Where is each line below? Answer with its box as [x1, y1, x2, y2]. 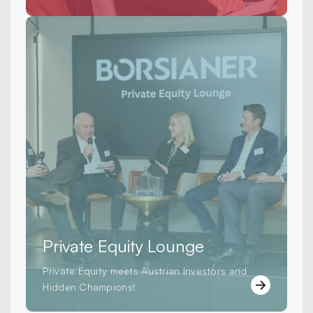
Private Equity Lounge [43, 235, 205, 257]
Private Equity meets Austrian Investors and [43, 265, 247, 277]
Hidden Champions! [43, 281, 136, 293]
